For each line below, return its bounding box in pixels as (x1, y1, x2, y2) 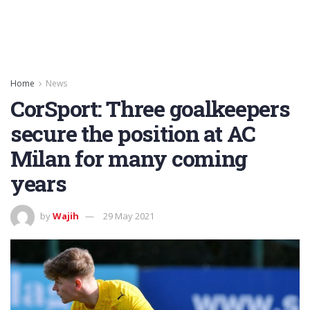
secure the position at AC (10, 118, 255, 148)
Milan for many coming (10, 143, 248, 173)
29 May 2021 (103, 209, 154, 222)
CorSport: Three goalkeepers (10, 93, 290, 123)
